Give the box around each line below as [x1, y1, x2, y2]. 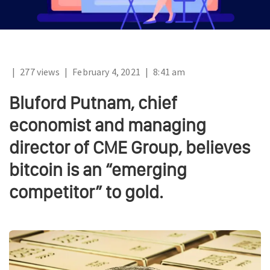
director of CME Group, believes [9, 137, 250, 159]
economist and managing [9, 115, 206, 136]
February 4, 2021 [71, 66, 142, 78]
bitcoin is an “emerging [9, 159, 187, 181]
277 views [18, 66, 61, 78]
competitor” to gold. [9, 181, 163, 203]
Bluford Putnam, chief [9, 92, 177, 114]
